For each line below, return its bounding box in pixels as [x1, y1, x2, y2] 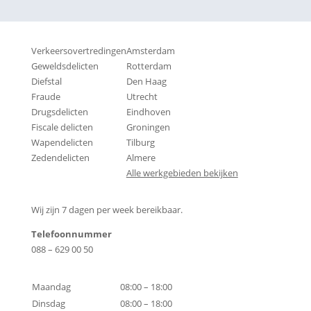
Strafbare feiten [31, 22, 123, 35]
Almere [126, 151, 155, 164]
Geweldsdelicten [31, 60, 99, 72]
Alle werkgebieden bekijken [126, 167, 238, 179]
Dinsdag [31, 297, 65, 310]
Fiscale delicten [31, 121, 93, 133]
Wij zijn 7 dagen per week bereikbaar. [31, 203, 183, 216]
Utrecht [126, 90, 158, 103]
